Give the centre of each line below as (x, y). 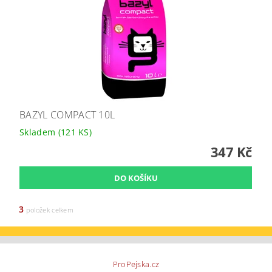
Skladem (39, 132)
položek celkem (49, 210)
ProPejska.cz (136, 264)
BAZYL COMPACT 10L (67, 115)
